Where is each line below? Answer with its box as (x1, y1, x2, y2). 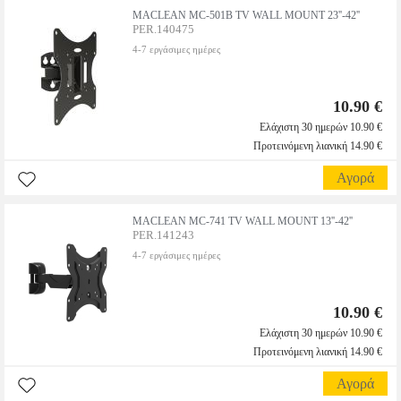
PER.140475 (132, 22, 194, 36)
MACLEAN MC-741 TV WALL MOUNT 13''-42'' (132, 215, 353, 227)
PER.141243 (132, 228, 194, 242)
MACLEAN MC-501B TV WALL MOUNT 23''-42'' (132, 9, 360, 21)
